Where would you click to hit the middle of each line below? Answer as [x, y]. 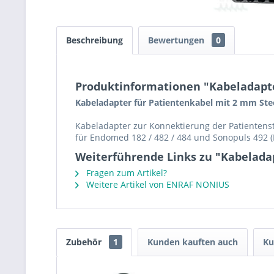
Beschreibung [94, 40]
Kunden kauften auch [193, 242]
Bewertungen [177, 40]
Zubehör [85, 242]
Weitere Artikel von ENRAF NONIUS [157, 184]
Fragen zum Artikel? [125, 173]
